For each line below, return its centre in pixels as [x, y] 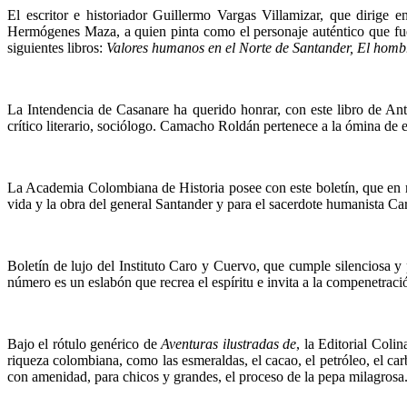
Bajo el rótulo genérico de [84, 343]
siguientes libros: [57, 47]
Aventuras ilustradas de [229, 343]
